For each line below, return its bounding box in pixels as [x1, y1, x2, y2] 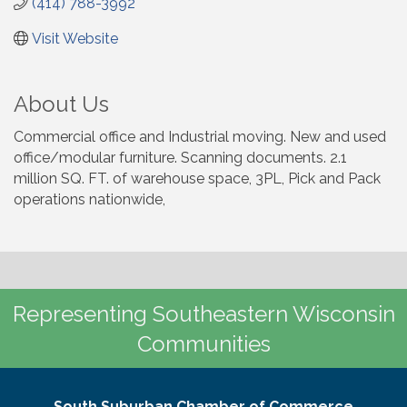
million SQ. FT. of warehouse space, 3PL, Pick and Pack [14, 169, 381, 187]
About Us [14, 90, 109, 117]
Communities [136, 330, 271, 357]
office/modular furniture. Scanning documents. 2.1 [14, 148, 347, 166]
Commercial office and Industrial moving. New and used [14, 127, 386, 145]
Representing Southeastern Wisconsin [12, 300, 395, 327]
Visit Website [32, 29, 118, 47]
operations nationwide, [14, 190, 165, 208]
